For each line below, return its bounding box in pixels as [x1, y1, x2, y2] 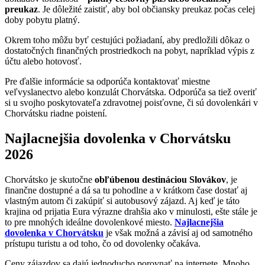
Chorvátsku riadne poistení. [5, 108, 107, 118]
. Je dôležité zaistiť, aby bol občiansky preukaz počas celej [38, 4, 255, 14]
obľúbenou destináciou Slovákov [95, 174, 226, 185]
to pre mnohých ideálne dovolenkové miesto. [5, 216, 174, 227]
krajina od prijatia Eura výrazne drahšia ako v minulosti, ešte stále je [5, 206, 257, 216]
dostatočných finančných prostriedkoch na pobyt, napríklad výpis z [5, 45, 254, 56]
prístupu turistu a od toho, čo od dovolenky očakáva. [5, 238, 201, 248]
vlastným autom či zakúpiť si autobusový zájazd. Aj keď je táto [5, 195, 240, 206]
